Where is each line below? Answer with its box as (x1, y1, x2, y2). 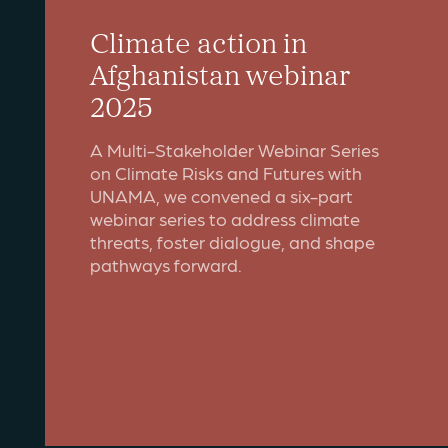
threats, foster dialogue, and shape (90, 230, 375, 253)
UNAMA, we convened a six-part (90, 184, 353, 207)
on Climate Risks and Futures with (90, 161, 362, 184)
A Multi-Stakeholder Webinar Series (90, 138, 379, 161)
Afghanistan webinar (90, 53, 351, 95)
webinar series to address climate (90, 207, 360, 230)
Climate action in (90, 21, 307, 63)
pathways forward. (90, 253, 242, 276)
